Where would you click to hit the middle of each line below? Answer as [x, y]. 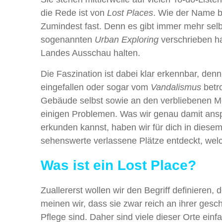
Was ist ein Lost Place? [118, 166]
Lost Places [130, 13]
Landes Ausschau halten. [90, 53]
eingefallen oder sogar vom [96, 87]
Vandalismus [176, 87]
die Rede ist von [74, 13]
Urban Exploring [127, 40]
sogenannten [68, 40]
